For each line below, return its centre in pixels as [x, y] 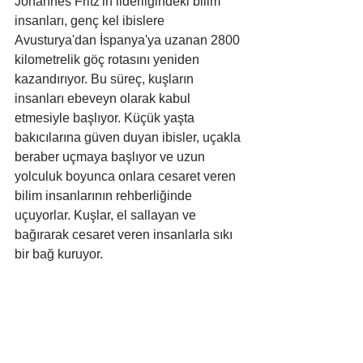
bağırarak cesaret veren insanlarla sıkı [125, 235]
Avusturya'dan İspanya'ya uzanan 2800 [129, 41]
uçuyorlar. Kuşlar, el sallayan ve [107, 216]
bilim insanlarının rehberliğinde [105, 196]
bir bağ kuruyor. [59, 254]
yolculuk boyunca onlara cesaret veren [127, 177]
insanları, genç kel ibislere [91, 21]
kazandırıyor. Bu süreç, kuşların [106, 79]
